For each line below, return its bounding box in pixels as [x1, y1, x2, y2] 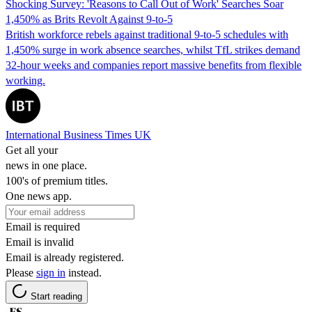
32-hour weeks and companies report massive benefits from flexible [6, 58, 302, 71]
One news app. [6, 189, 72, 202]
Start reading [31, 290, 82, 302]
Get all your [6, 143, 58, 156]
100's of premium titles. [6, 174, 108, 187]
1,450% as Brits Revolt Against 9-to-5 [6, 13, 173, 25]
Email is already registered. [6, 251, 124, 263]
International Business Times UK [6, 128, 151, 141]
